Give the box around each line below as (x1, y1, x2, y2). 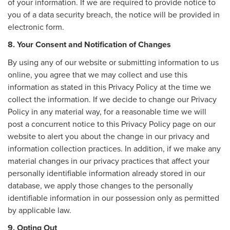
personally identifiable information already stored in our (8, 167, 205, 179)
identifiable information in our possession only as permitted (8, 191, 219, 203)
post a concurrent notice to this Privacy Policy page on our (8, 118, 216, 129)
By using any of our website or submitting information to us (8, 56, 219, 68)
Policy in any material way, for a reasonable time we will (8, 105, 206, 117)
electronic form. (8, 21, 64, 32)
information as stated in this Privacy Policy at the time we (8, 81, 211, 92)
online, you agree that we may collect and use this (8, 68, 187, 80)
